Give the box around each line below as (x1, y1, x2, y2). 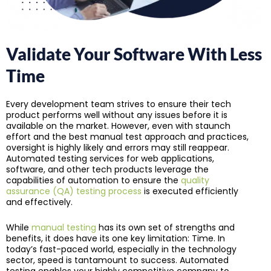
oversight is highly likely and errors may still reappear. (6, 141, 229, 154)
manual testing (31, 221, 96, 234)
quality (181, 174, 209, 186)
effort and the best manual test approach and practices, (6, 130, 249, 143)
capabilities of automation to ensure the (6, 174, 181, 186)
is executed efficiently (142, 184, 238, 197)
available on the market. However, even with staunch (6, 119, 230, 132)
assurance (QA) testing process (6, 184, 142, 197)
